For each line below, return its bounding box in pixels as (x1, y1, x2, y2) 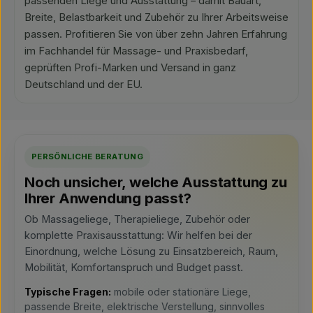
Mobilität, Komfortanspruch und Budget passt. (24, 261, 243, 274)
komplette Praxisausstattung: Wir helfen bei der (24, 229, 252, 242)
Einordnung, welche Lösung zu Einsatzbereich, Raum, (24, 245, 278, 258)
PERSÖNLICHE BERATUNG (31, 152, 143, 161)
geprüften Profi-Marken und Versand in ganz (24, 61, 236, 74)
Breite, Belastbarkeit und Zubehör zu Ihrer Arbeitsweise (24, 11, 289, 24)
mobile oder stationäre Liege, (111, 286, 251, 298)
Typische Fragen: (24, 286, 111, 298)
